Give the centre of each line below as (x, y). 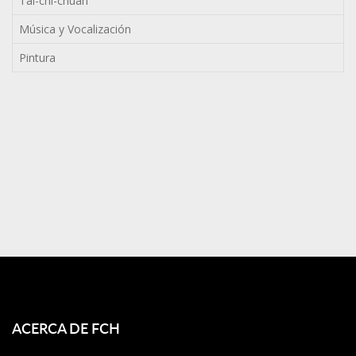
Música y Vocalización (75, 29)
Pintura (37, 58)
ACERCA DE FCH (66, 328)
